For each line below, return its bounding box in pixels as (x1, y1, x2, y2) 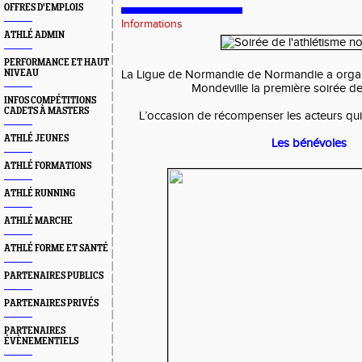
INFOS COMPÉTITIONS (4, 95, 96, 106)
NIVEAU (4, 68, 39, 78)
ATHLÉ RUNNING (4, 188, 75, 199)
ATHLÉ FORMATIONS (4, 161, 91, 171)
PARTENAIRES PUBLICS (4, 271, 103, 281)
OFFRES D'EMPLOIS (4, 2, 83, 13)
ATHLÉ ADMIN (4, 30, 65, 40)
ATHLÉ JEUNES (4, 133, 69, 144)
